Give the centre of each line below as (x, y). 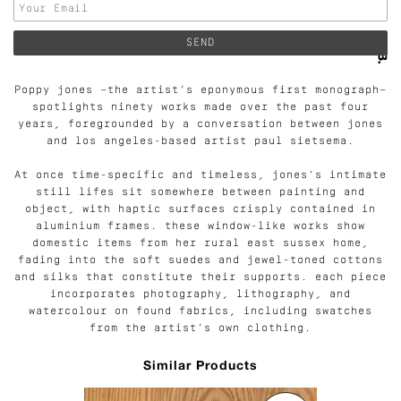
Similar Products (200, 364)
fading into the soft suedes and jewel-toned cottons (200, 260)
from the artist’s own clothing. (200, 328)
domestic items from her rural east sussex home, (200, 243)
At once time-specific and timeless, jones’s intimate (200, 175)
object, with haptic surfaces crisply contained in (200, 209)
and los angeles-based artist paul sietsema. (200, 141)
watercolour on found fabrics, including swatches (200, 311)
